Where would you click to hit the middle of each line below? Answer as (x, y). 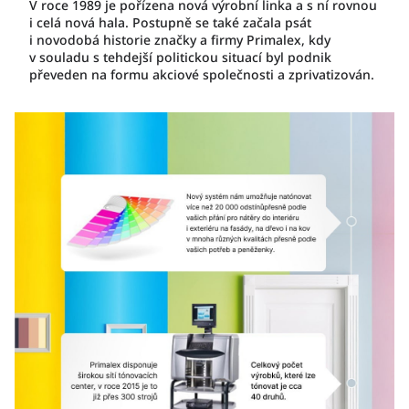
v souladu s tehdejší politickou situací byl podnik (180, 57)
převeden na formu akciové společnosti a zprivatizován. (202, 74)
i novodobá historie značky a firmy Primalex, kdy (180, 40)
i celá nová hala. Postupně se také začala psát (170, 22)
